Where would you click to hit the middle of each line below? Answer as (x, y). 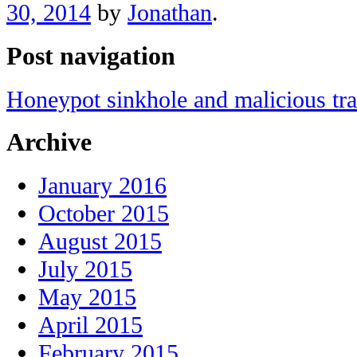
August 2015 (100, 242)
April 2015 (90, 326)
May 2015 (87, 298)
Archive (49, 143)
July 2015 (85, 270)
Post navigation (91, 56)
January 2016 (102, 186)
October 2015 (104, 214)
